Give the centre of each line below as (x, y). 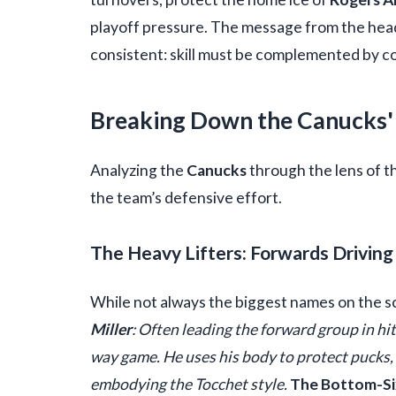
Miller (111, 330)
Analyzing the (138, 171)
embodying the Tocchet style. (190, 385)
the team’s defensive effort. (186, 198)
